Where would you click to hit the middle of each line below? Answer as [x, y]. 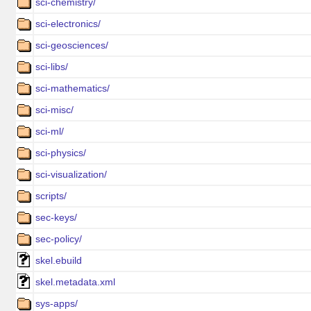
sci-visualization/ [71, 174]
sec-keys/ [56, 217]
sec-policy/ [59, 239]
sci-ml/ [50, 131]
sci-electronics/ [68, 24]
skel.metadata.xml [75, 282]
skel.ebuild [59, 260]
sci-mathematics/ [73, 88]
